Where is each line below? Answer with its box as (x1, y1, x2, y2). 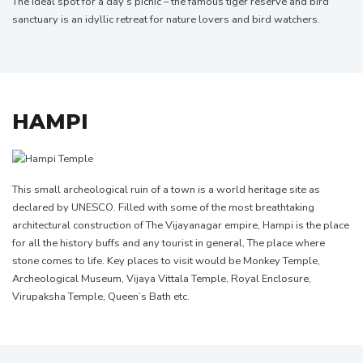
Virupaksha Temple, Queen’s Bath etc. (12, 288, 190, 304)
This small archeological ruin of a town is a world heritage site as (12, 181, 320, 197)
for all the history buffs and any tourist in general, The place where (12, 235, 325, 250)
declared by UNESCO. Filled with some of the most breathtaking (12, 199, 314, 215)
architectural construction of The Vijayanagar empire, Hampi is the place (12, 217, 349, 233)
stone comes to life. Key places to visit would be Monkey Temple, (12, 253, 320, 268)
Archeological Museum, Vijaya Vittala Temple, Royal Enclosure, (12, 271, 311, 286)
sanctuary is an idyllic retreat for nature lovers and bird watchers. (12, 12, 320, 28)
